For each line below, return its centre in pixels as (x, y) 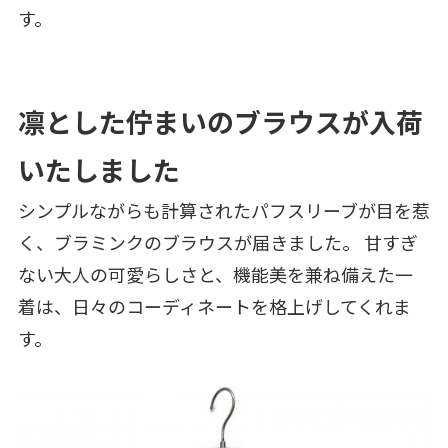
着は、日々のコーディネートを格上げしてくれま (214, 306)
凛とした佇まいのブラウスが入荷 (220, 122)
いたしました (98, 170)
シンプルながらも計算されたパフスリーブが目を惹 (223, 210)
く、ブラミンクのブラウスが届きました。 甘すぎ (217, 242)
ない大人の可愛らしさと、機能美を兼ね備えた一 (215, 274)
